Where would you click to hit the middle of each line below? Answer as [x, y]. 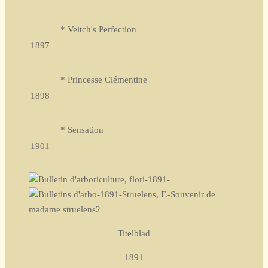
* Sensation [82, 130]
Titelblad [134, 233]
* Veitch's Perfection [98, 29]
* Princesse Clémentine [104, 79]
